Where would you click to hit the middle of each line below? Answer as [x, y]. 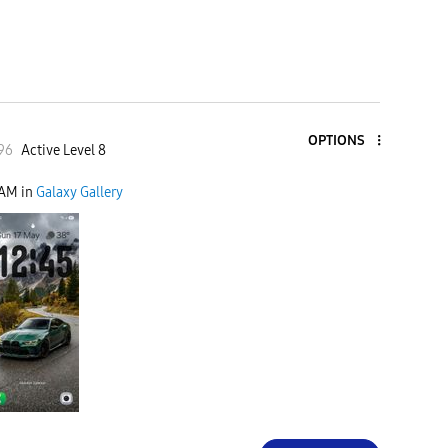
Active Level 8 [63, 150]
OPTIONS [336, 141]
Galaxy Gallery [79, 193]
